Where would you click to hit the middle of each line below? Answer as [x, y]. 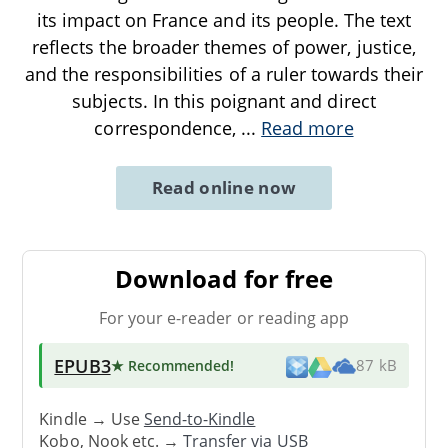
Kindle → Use [91, 419]
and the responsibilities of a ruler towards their [224, 73]
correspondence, [168, 127]
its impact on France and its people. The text [224, 19]
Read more [307, 127]
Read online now [224, 187]
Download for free [224, 278]
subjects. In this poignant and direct [224, 100]
